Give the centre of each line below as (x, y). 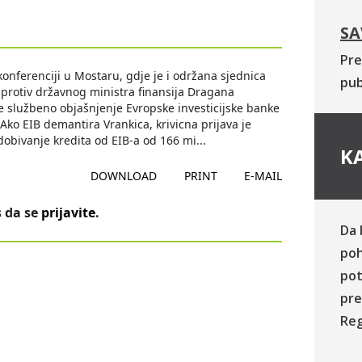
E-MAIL (263, 176)
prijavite (68, 213)
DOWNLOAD (124, 176)
